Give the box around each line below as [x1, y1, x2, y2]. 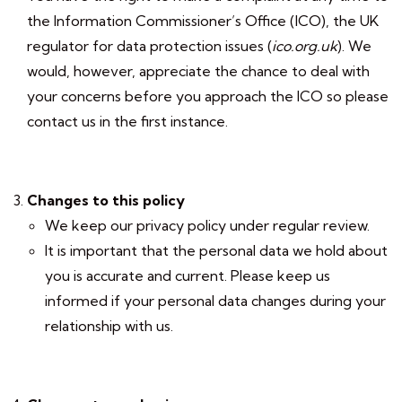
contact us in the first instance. [27, 112, 228, 130]
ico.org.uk [272, 37, 337, 55]
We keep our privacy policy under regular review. [45, 216, 370, 234]
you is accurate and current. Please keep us [45, 267, 330, 284]
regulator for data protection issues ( [27, 37, 272, 55]
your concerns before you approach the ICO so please [27, 87, 389, 105]
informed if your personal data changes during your [45, 292, 386, 310]
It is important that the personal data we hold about [45, 241, 388, 259]
